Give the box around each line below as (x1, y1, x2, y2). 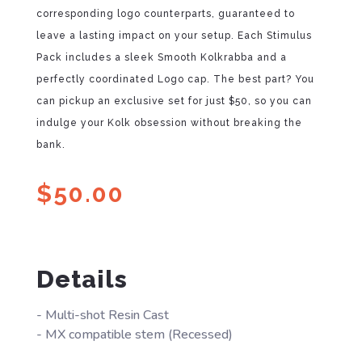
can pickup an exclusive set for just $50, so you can (36, 95, 312, 107)
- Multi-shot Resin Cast (36, 305, 169, 324)
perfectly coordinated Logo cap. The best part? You (36, 73, 314, 85)
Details (36, 264, 128, 293)
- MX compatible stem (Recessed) (36, 325, 233, 343)
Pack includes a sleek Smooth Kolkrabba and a (36, 51, 287, 63)
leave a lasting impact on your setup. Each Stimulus (36, 29, 312, 41)
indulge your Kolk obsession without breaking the (36, 116, 302, 128)
